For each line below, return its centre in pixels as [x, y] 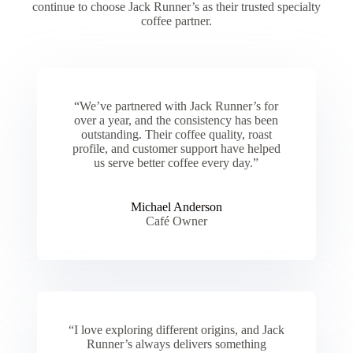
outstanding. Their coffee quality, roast [176, 134]
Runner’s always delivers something [176, 344]
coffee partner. [176, 20]
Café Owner [176, 221]
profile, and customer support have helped [176, 148]
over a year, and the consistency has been [176, 120]
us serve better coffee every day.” [176, 162]
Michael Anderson [176, 206]
